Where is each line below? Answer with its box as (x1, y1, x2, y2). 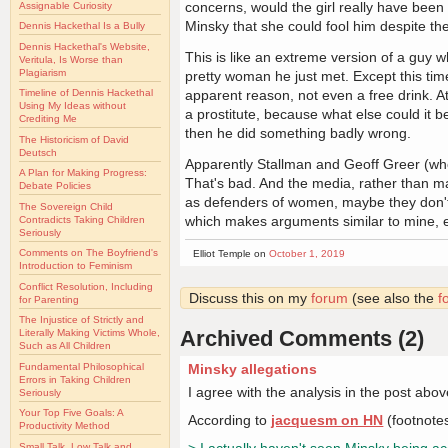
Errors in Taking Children (19, 373, 131, 385)
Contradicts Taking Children (19, 213, 145, 225)
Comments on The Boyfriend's (19, 247, 158, 259)
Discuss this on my (189, 289, 311, 306)
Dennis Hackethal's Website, (19, 40, 150, 52)
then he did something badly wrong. (185, 125, 411, 141)
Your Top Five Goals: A (19, 407, 123, 419)
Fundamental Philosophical (19, 360, 144, 372)
